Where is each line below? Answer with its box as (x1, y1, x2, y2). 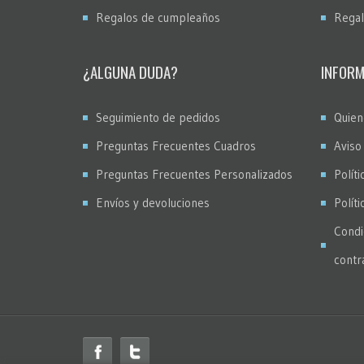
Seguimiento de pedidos (96, 109, 220, 125)
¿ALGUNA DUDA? (83, 59, 178, 83)
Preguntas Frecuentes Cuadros (96, 137, 256, 154)
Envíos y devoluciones (96, 194, 210, 210)
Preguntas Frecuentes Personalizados (96, 166, 292, 182)
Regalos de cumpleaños (96, 9, 220, 25)
